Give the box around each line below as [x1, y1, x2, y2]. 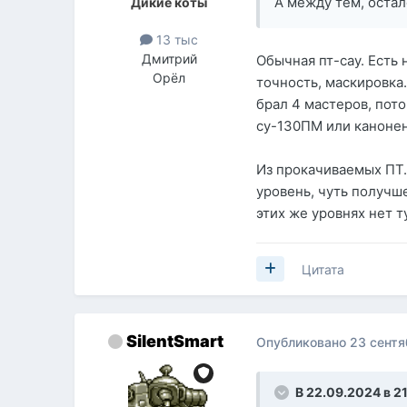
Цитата [302, 261, 345, 277]
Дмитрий [141, 50, 197, 66]
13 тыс [153, 31, 199, 47]
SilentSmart [125, 331, 223, 351]
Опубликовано [256, 334, 351, 351]
